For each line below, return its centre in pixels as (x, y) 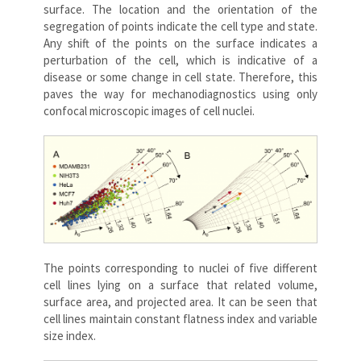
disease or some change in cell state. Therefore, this (180, 77)
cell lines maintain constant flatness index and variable (180, 318)
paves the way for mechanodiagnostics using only (180, 93)
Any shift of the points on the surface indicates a (180, 43)
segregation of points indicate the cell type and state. (180, 26)
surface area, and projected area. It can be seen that (180, 301)
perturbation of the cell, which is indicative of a (180, 60)
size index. (70, 335)
